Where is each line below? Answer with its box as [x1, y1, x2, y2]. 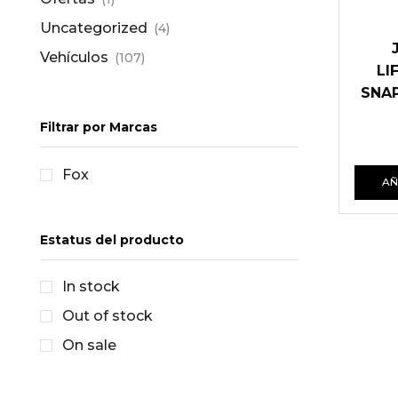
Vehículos [40, 49, 108, 67]
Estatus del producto [40, 231, 184, 248]
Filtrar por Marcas [40, 119, 157, 136]
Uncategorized [40, 20, 147, 37]
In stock [62, 278, 120, 296]
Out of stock [62, 307, 153, 325]
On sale [62, 337, 116, 354]
